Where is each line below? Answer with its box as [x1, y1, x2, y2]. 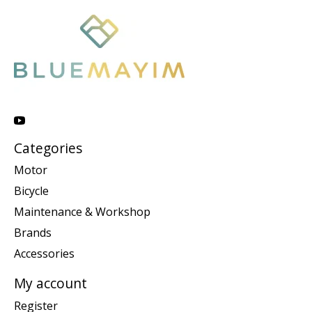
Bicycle [14, 183, 49, 199]
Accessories [14, 246, 75, 262]
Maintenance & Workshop [14, 204, 150, 220]
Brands [14, 225, 52, 241]
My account [14, 274, 87, 293]
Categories [14, 138, 82, 157]
